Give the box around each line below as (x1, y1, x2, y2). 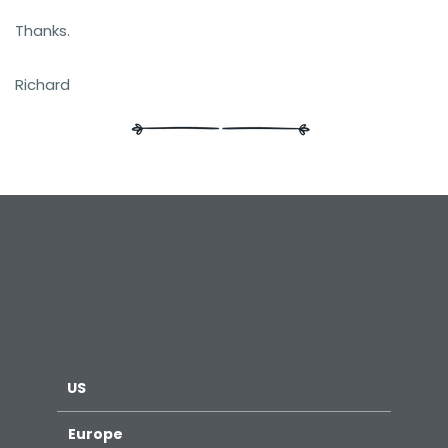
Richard (15, 74, 70, 95)
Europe (66, 424, 123, 444)
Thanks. (15, 20, 70, 41)
